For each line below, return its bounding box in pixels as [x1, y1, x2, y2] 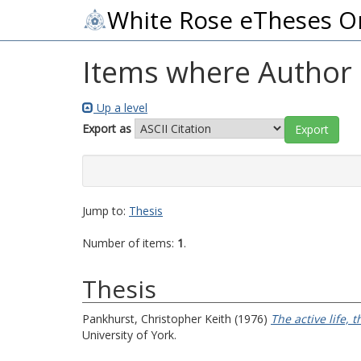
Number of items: [82, 235, 177, 251]
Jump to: [82, 203, 129, 218]
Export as [82, 120, 131, 136]
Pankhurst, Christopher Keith [82, 311, 234, 326]
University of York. [82, 327, 176, 342]
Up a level [93, 100, 147, 115]
